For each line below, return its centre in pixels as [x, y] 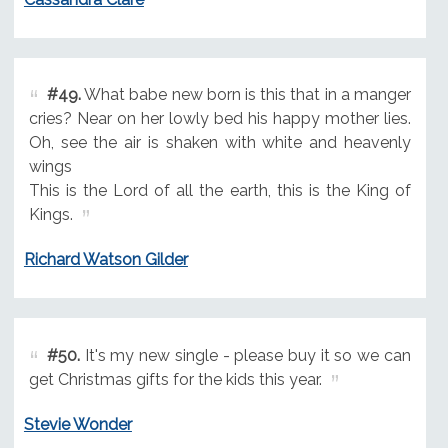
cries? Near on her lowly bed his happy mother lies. [219, 119]
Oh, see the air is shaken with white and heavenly [219, 143]
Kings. [50, 215]
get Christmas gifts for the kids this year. [175, 380]
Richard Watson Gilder [105, 260]
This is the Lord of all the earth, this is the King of [219, 191]
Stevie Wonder [77, 425]
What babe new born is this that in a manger [245, 95]
